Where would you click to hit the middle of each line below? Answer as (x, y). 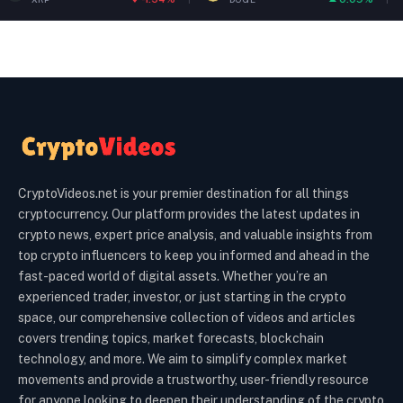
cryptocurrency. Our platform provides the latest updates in (189, 215)
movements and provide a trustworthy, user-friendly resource (193, 380)
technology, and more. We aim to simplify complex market (183, 359)
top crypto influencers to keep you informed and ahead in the (194, 256)
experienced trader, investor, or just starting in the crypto (182, 297)
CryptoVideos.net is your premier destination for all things (184, 194)
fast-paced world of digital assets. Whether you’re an (173, 277)
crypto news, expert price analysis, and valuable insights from (195, 235)
